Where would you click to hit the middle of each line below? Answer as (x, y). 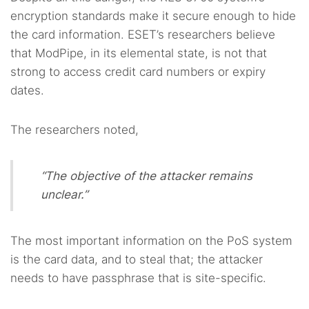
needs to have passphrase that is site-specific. (138, 278)
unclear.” (64, 195)
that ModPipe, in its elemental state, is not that (139, 53)
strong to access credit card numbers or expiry (138, 72)
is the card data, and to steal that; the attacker (137, 260)
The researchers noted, (74, 130)
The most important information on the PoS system (151, 241)
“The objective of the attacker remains (147, 176)
